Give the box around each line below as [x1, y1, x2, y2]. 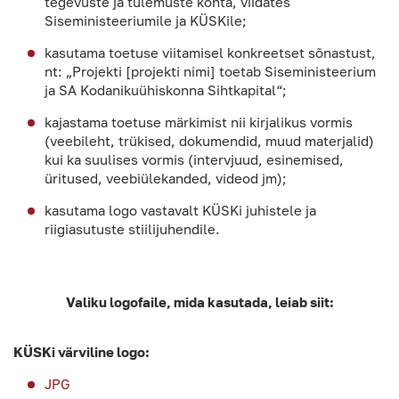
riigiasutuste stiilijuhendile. [45, 221, 220, 238]
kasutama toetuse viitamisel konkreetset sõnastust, [45, 45, 376, 61]
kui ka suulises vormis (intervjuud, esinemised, [45, 151, 344, 168]
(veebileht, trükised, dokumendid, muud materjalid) [45, 133, 374, 150]
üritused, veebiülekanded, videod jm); [45, 170, 287, 187]
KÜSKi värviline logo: [13, 344, 150, 361]
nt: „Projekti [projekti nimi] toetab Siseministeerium [45, 63, 376, 80]
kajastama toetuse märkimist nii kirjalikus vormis [45, 114, 353, 131]
